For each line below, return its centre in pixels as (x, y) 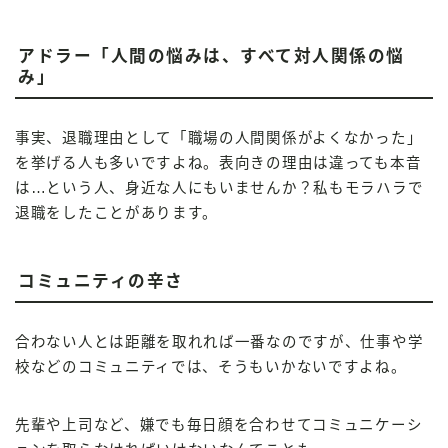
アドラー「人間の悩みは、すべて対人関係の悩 (211, 56)
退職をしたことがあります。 (117, 212)
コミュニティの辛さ (101, 281)
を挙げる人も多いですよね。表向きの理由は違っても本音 (218, 162)
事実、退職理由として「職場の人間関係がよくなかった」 (219, 137)
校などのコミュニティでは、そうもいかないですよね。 (211, 366)
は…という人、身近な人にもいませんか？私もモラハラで (219, 187)
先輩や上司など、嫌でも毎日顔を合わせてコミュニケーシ (219, 424)
